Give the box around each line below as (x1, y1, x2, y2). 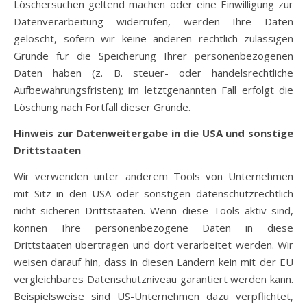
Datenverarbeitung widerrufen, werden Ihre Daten (14, 14, 293, 28)
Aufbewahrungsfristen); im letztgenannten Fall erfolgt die (14, 83, 293, 97)
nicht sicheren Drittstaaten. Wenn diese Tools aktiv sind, (14, 204, 293, 217)
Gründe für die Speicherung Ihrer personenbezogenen (14, 49, 293, 62)
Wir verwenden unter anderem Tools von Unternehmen (14, 169, 293, 183)
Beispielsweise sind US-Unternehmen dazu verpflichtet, (14, 289, 293, 303)
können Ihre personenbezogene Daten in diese (14, 221, 293, 234)
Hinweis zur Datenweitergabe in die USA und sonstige (14, 126, 293, 140)
